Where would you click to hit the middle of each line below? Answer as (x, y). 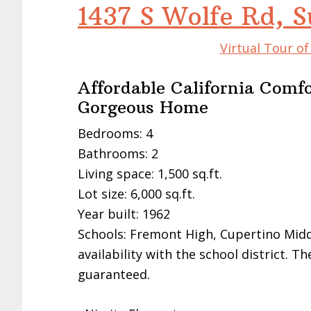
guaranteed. (114, 274)
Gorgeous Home (143, 107)
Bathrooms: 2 (118, 153)
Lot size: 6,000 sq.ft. (136, 194)
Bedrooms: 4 (115, 133)
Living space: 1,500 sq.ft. (150, 174)
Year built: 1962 (124, 214)
